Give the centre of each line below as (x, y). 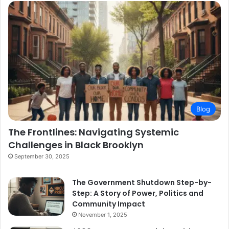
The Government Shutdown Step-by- (142, 183)
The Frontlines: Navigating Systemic (94, 132)
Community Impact (109, 204)
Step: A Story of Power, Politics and (138, 193)
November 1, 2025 (103, 215)
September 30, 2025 (42, 157)
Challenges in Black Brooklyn (76, 145)
